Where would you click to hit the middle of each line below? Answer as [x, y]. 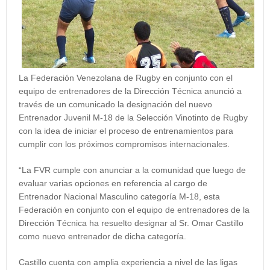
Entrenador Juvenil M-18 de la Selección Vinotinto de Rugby [133, 118]
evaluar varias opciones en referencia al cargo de [113, 184]
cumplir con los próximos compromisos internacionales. [124, 144]
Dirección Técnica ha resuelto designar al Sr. [105, 223]
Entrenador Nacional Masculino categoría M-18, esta [119, 197]
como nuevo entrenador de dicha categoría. [102, 237]
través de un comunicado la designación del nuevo [115, 105]
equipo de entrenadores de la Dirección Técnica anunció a [130, 91]
